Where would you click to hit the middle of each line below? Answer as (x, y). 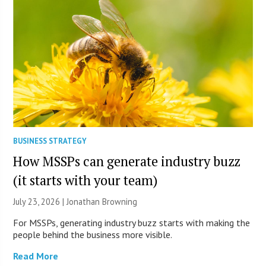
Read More (36, 256)
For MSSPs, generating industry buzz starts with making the (132, 223)
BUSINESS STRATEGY (50, 141)
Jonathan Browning (102, 202)
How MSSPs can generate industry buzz (127, 161)
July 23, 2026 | (40, 202)
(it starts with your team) (85, 180)
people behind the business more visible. (93, 235)
